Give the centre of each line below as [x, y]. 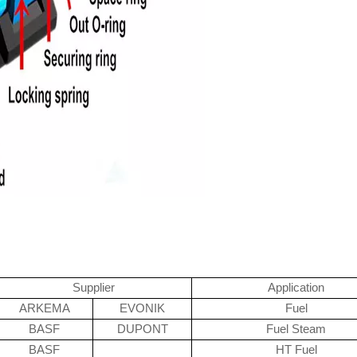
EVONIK [142, 308]
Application [296, 288]
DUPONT [142, 329]
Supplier [94, 288]
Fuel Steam [296, 329]
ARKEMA [44, 308]
